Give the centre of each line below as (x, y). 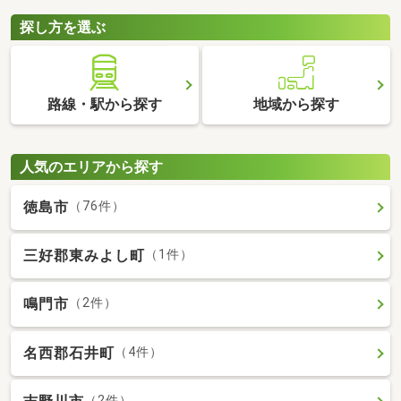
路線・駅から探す (104, 105)
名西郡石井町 (69, 353)
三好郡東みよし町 (84, 256)
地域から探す (297, 105)
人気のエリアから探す (91, 166)
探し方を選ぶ (63, 27)
